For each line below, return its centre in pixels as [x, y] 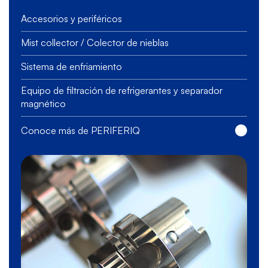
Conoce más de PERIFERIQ [80, 131]
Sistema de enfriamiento [71, 67]
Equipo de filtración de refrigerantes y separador [122, 91]
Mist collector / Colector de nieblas [95, 43]
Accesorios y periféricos [71, 19]
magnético [43, 104]
